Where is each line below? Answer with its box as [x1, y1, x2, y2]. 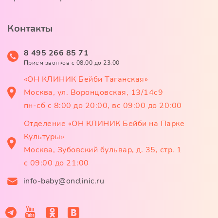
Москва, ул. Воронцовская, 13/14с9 [23, 87, 163, 98]
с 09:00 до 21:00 [23, 157, 89, 168]
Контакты [7, 21, 53, 35]
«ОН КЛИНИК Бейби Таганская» [23, 73, 148, 85]
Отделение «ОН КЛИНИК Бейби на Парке [23, 118, 184, 129]
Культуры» [23, 131, 64, 142]
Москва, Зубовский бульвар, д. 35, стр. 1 [23, 144, 182, 155]
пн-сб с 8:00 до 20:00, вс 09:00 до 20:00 [23, 100, 182, 111]
